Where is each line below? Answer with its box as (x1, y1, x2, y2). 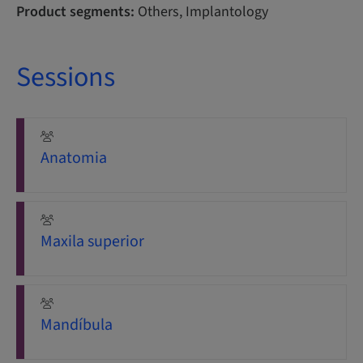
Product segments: (16, 2, 135, 22)
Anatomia (41, 147, 107, 169)
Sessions (16, 58, 115, 97)
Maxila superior (41, 230, 144, 253)
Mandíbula (41, 314, 113, 336)
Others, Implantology (135, 2, 268, 22)
